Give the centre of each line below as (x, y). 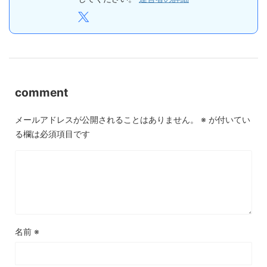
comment (41, 92)
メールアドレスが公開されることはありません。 (107, 119)
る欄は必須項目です (52, 134)
